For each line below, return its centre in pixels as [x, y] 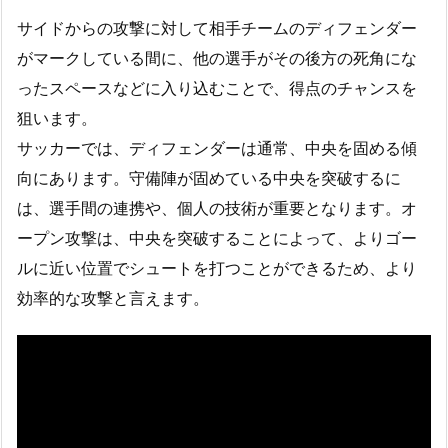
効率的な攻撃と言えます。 [113, 298]
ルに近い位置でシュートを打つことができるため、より [217, 268]
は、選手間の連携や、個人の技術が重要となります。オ [217, 208]
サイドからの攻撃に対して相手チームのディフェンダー [217, 28]
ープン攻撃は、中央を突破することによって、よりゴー [217, 238]
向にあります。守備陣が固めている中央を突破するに [209, 178]
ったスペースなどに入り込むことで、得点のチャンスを [217, 88]
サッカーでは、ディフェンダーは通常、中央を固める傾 [217, 148]
